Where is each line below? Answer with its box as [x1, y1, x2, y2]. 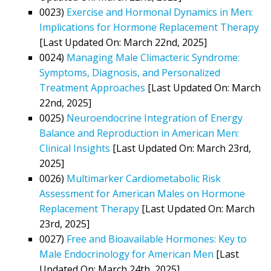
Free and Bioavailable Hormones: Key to [67, 232, 247, 246]
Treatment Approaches [39, 80, 145, 94]
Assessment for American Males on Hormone [39, 186, 245, 200]
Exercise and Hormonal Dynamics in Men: [67, 5, 253, 19]
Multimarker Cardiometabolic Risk [67, 171, 221, 185]
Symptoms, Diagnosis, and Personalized [39, 65, 220, 79]
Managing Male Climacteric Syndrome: [67, 50, 240, 64]
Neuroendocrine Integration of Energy [67, 111, 243, 125]
